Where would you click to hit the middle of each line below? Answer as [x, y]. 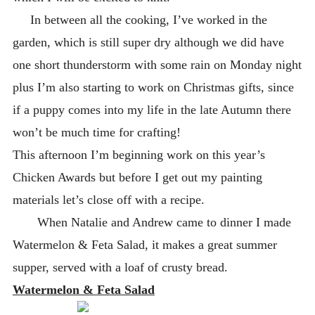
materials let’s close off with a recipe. [108, 199]
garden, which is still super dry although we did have [148, 42]
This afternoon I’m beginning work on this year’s [139, 154]
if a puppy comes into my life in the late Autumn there [152, 109]
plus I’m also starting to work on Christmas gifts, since [153, 87]
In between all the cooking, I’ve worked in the [140, 19]
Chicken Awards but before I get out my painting [137, 177]
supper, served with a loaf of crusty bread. [123, 267]
